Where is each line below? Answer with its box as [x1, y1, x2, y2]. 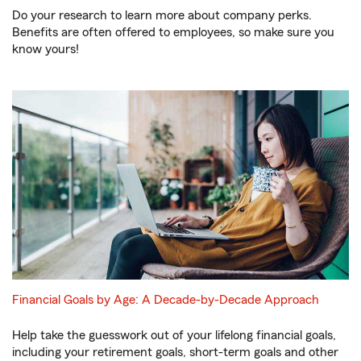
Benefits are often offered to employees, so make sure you [12, 26, 334, 39]
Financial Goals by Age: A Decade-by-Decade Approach [12, 293, 319, 306]
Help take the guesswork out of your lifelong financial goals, [12, 329, 336, 342]
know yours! [12, 43, 79, 56]
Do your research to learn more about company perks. [12, 9, 312, 23]
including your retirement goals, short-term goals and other [12, 346, 338, 359]
